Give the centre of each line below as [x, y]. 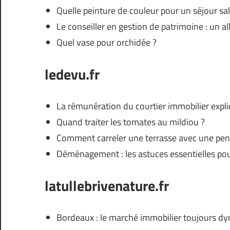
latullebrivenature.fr [107, 185]
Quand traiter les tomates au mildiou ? [130, 122]
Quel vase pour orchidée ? [106, 42]
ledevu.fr [72, 74]
